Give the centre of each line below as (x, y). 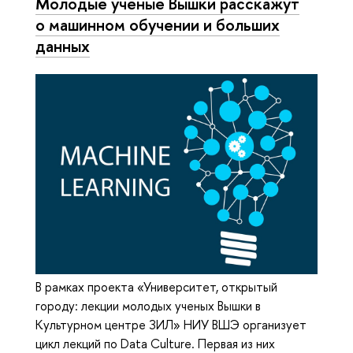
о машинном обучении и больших (158, 24)
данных (63, 46)
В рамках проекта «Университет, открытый (156, 286)
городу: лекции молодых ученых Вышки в (148, 305)
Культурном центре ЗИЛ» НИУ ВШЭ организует (171, 324)
